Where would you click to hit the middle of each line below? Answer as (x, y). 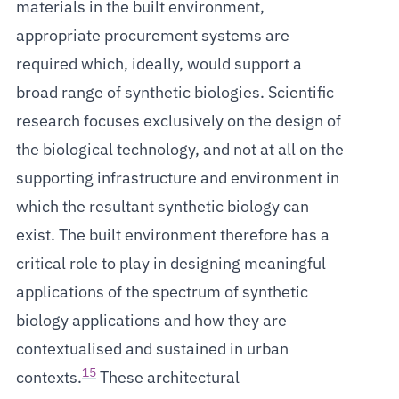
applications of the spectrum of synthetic (162, 293)
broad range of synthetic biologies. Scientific (175, 93)
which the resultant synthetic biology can (162, 207)
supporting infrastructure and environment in (177, 179)
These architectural (167, 378)
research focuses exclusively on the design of (178, 122)
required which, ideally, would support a (159, 65)
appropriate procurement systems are (152, 36)
